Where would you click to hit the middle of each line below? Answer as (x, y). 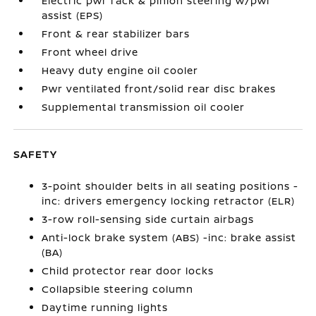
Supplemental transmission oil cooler (144, 107)
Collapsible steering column (118, 288)
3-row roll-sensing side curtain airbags (148, 219)
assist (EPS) (73, 15)
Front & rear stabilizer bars (116, 33)
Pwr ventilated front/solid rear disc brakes (159, 88)
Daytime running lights (105, 307)
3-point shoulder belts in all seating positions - (170, 186)
